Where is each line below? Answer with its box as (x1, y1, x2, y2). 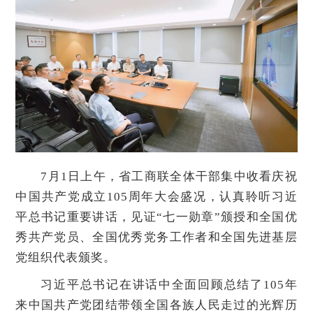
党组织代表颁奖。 (15, 251, 117, 265)
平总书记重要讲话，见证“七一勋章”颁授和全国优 (15, 210, 298, 224)
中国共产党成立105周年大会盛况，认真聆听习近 (15, 190, 298, 204)
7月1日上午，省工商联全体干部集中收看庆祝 (41, 170, 298, 184)
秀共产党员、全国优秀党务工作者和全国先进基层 (15, 231, 298, 245)
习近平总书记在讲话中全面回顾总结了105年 (41, 278, 298, 292)
